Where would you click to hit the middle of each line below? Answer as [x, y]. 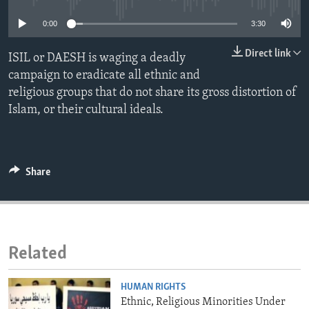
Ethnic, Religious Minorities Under [203, 302]
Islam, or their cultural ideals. [86, 110]
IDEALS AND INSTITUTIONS [88, 38]
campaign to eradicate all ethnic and [104, 76]
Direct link [268, 54]
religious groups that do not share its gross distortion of [152, 93]
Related [38, 255]
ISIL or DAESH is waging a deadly [97, 59]
